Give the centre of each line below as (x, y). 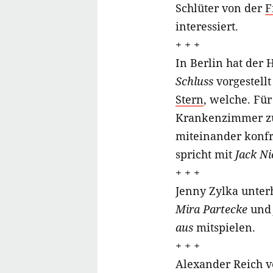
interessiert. (207, 27)
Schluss (194, 81)
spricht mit (205, 154)
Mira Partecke (211, 209)
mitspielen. (224, 228)
